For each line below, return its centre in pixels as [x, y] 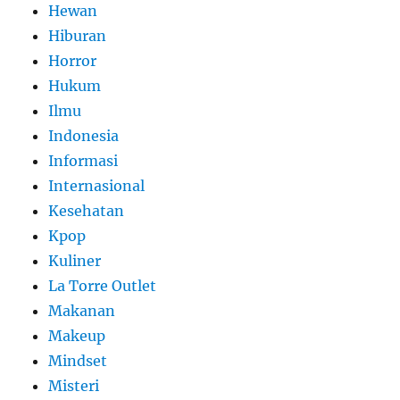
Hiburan [78, 35]
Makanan [82, 310]
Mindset [78, 360]
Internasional [97, 185]
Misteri [74, 385]
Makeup [77, 335]
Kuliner [75, 260]
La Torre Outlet [103, 285]
